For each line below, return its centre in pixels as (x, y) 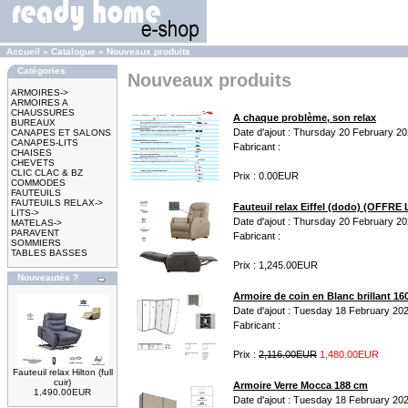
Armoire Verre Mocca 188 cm (301, 385)
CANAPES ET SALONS (61, 133)
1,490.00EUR (62, 392)
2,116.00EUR (288, 354)
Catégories (41, 71)
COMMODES (38, 183)
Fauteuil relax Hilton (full (62, 372)
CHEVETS (33, 163)
